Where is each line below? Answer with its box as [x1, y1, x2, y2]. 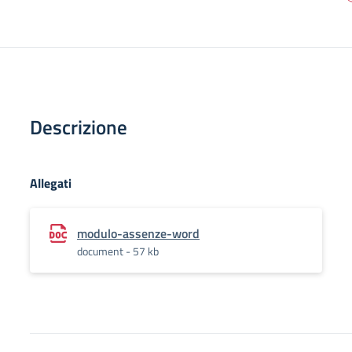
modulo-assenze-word [77, 224, 200, 243]
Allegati [30, 174, 71, 192]
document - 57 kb [77, 243, 159, 259]
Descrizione [30, 112, 127, 142]
